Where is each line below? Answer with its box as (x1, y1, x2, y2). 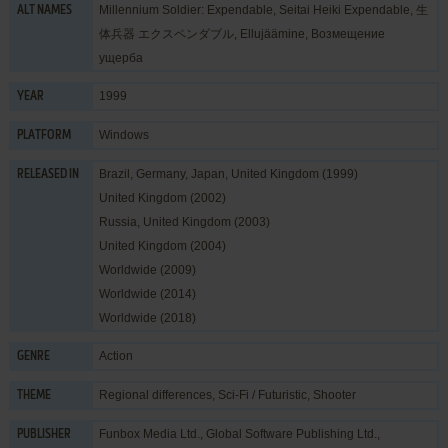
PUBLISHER (16, 428, 71, 441)
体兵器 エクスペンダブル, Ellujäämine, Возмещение (98, 26, 385, 41)
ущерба (98, 50, 143, 65)
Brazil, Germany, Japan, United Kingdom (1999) (98, 166, 358, 181)
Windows (98, 127, 149, 142)
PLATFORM (16, 129, 71, 142)
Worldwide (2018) (98, 310, 196, 325)
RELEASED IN (16, 168, 79, 181)
